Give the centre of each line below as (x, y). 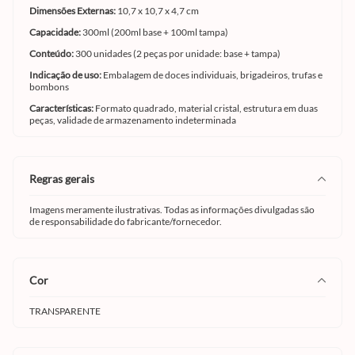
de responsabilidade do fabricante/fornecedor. (126, 221)
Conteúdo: (52, 53)
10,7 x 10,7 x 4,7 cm (158, 10)
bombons (49, 86)
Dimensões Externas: (73, 10)
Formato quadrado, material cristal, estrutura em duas (206, 108)
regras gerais (65, 178)
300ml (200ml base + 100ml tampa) (155, 32)
